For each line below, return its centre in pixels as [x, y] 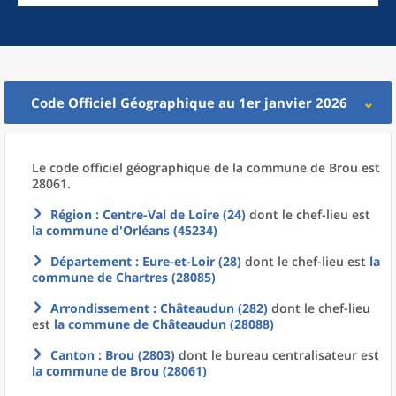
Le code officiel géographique [123, 168]
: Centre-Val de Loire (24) [169, 214]
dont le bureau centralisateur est [277, 355]
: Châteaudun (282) [209, 308]
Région [71, 214]
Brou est [354, 168]
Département [91, 261]
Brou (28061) [168, 371]
